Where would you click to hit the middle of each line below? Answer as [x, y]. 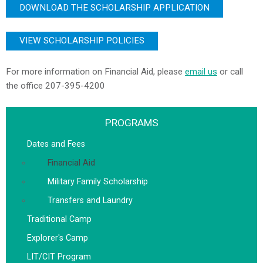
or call [230, 71]
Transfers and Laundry [90, 200]
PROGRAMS [131, 122]
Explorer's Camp [58, 238]
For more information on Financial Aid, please [95, 71]
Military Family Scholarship [97, 181]
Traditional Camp [59, 219]
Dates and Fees [56, 144]
